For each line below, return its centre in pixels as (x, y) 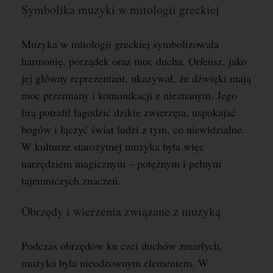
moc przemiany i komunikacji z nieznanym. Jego (129, 95)
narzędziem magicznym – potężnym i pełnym (121, 163)
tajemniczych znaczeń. (71, 180)
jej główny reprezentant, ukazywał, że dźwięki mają (136, 78)
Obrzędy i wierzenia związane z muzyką (121, 211)
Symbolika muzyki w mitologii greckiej (120, 9)
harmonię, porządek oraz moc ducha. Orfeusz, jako (134, 61)
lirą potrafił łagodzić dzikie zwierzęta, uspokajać (129, 112)
